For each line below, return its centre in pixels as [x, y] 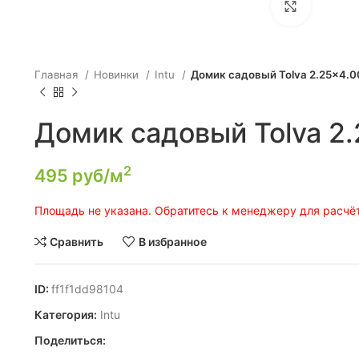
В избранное [172, 241]
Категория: [65, 315]
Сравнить [77, 241]
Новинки [117, 75]
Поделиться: [70, 341]
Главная [57, 75]
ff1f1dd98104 [87, 289]
